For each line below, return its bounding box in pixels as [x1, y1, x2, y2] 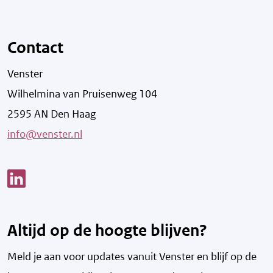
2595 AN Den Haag [7, 107, 96, 121]
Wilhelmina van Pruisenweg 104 [7, 87, 157, 101]
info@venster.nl [7, 127, 82, 141]
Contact [7, 37, 63, 57]
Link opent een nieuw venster [25, 170, 162, 184]
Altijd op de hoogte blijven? [7, 221, 207, 241]
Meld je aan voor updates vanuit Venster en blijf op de [7, 250, 257, 264]
